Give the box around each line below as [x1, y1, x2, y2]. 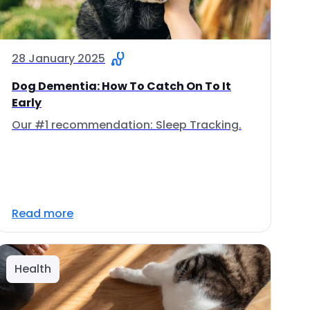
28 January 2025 [12, 51, 105, 66]
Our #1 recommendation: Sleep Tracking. [12, 117, 241, 133]
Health [15, 261, 51, 277]
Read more [12, 206, 73, 221]
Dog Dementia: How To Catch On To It [12, 78, 231, 94]
